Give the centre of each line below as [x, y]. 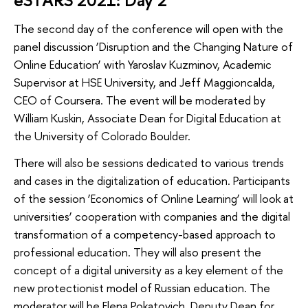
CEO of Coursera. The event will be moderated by [140, 100]
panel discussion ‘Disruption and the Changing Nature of [153, 46]
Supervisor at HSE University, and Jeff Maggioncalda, [144, 82]
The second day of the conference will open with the [148, 28]
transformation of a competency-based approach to [145, 234]
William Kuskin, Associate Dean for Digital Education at [147, 118]
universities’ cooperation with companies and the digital [152, 217]
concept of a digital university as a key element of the [148, 270]
